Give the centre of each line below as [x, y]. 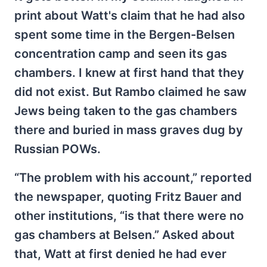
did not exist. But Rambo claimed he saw [131, 92]
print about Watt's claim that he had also [130, 16]
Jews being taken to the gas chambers [126, 111]
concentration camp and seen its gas [121, 54]
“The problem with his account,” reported [133, 178]
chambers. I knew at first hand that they [129, 73]
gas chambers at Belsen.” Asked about [125, 235]
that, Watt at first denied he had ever [120, 254]
